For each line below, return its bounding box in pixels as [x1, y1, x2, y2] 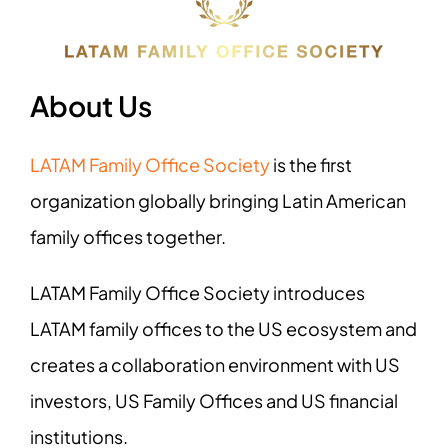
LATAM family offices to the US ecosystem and [30, 317, 417, 340]
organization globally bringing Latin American [30, 189, 406, 212]
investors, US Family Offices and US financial [30, 389, 398, 412]
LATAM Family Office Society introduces [30, 281, 365, 304]
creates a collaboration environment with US [30, 353, 400, 376]
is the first [270, 153, 352, 176]
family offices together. [30, 225, 229, 248]
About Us [30, 88, 152, 123]
